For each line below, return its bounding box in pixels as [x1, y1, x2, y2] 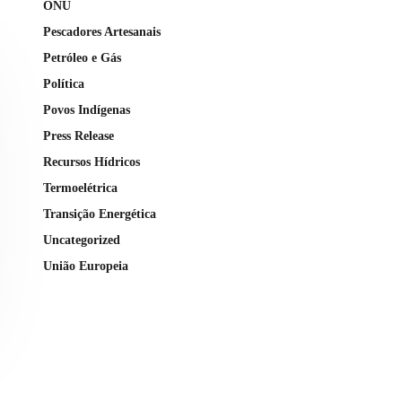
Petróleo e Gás [42, 51, 121, 65]
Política [42, 77, 84, 91]
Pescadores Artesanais [42, 25, 161, 39]
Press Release [42, 129, 114, 143]
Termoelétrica [42, 181, 118, 195]
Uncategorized [42, 233, 120, 247]
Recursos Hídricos [42, 155, 140, 169]
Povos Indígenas [42, 103, 130, 117]
